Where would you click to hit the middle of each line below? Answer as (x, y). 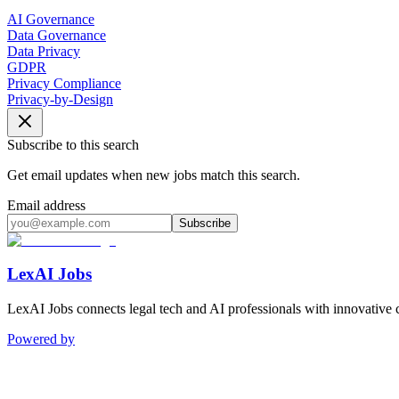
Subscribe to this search (73, 144)
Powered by (41, 339)
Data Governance (57, 35)
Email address (46, 205)
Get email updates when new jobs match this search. (154, 175)
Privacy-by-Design (60, 99)
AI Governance (51, 19)
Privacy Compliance (64, 83)
